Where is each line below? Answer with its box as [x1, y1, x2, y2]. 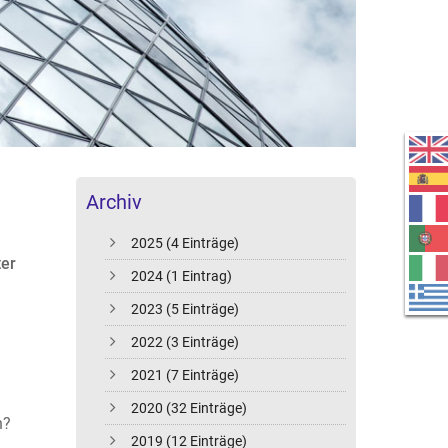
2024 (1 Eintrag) [131, 268, 233, 285]
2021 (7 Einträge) [131, 367, 240, 384]
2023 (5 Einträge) [131, 301, 240, 318]
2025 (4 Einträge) [131, 235, 240, 252]
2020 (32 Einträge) [131, 400, 248, 417]
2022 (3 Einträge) [131, 334, 240, 351]
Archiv [86, 190, 142, 215]
